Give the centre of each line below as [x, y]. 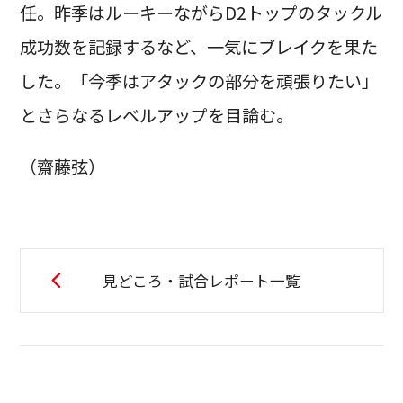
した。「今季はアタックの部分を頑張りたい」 [199, 81]
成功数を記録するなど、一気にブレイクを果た [198, 46]
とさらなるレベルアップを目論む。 [156, 115]
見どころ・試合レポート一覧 [201, 280]
